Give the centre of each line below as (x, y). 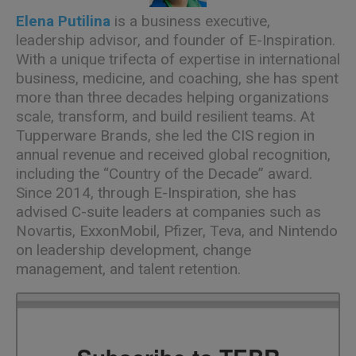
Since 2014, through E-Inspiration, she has (156, 192)
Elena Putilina (63, 21)
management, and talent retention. (128, 269)
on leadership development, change (133, 250)
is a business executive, (192, 21)
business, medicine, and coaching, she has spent (177, 78)
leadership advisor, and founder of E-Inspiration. (176, 40)
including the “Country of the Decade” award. (164, 173)
